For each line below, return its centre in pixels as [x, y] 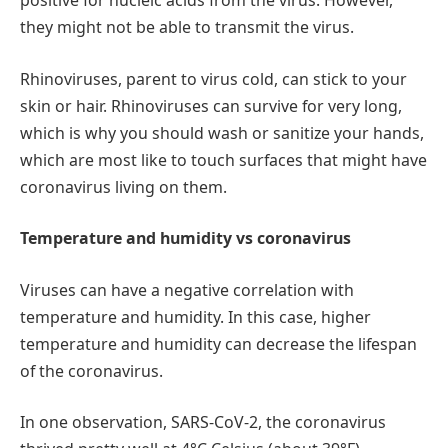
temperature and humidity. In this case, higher [195, 316]
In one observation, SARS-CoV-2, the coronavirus [203, 422]
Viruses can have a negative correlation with [187, 289]
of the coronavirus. [93, 370]
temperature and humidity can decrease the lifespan [218, 343]
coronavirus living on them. [123, 186]
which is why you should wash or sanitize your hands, [222, 132]
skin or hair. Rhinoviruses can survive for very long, [211, 105]
